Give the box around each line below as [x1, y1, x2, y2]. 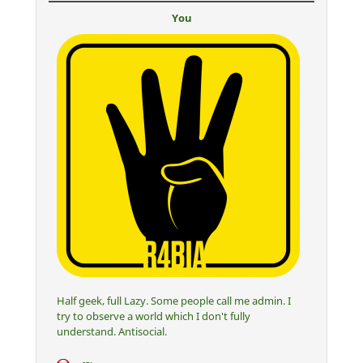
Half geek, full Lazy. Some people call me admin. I [57, 293, 291, 308]
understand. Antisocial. [57, 323, 167, 339]
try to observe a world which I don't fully [57, 308, 250, 323]
